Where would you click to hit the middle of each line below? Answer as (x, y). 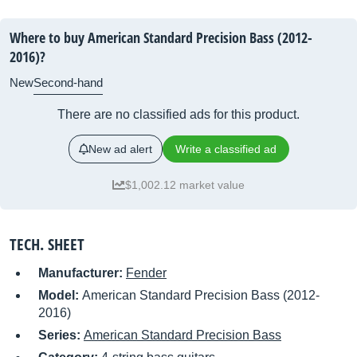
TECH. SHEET (47, 244)
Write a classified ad (226, 149)
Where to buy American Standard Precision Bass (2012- (161, 37)
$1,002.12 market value (185, 185)
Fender (146, 273)
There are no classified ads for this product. (178, 114)
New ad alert (120, 149)
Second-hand (68, 82)
